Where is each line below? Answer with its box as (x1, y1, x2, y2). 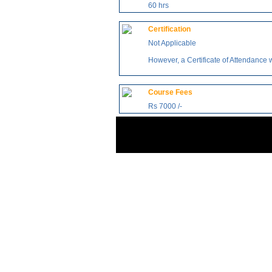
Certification (148, 25, 191, 33)
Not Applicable (148, 39, 196, 47)
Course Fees (148, 88, 192, 97)
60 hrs (148, 1, 169, 10)
